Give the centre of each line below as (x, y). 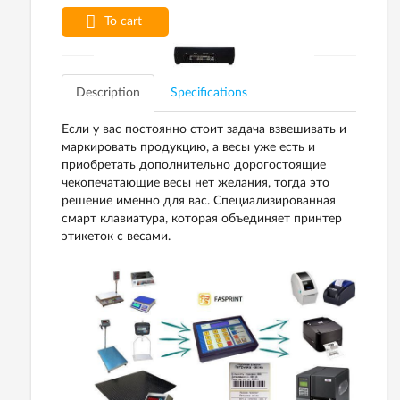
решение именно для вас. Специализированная (199, 201)
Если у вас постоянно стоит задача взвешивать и (204, 129)
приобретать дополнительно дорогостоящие (194, 165)
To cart (123, 21)
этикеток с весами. (116, 237)
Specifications (209, 93)
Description (108, 93)
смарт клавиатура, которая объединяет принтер (202, 219)
